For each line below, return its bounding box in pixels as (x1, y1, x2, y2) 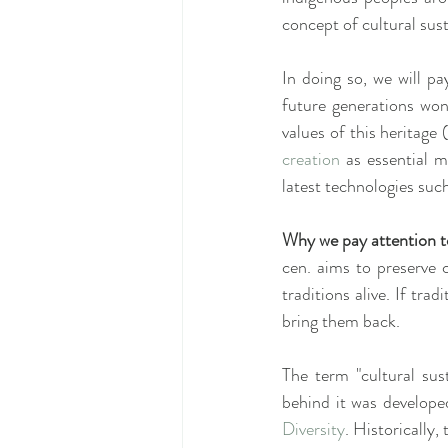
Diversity (282, 416, 345, 442)
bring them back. (282, 308, 400, 334)
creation (282, 146, 340, 172)
